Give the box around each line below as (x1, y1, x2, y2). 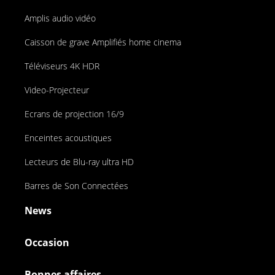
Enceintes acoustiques (25, 131, 112, 144)
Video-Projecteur (25, 83, 89, 96)
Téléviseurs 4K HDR (25, 60, 99, 72)
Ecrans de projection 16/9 (25, 107, 124, 120)
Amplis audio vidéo (25, 12, 96, 24)
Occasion (25, 235, 69, 249)
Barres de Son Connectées (25, 179, 128, 192)
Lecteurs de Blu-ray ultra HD (25, 155, 134, 168)
